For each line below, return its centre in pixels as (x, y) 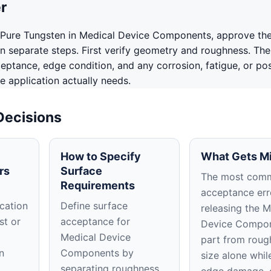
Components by (97, 253)
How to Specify (101, 156)
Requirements (98, 185)
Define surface (94, 206)
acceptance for (96, 221)
